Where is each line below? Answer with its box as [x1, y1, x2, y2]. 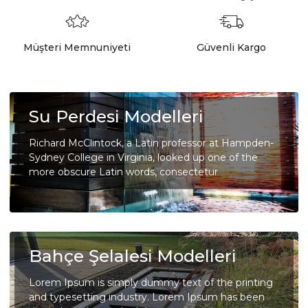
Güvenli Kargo [196, 41, 266, 54]
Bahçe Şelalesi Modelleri [29, 245, 236, 267]
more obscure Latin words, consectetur [29, 166, 218, 179]
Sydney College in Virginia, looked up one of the [29, 151, 258, 164]
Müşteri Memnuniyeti [23, 41, 131, 54]
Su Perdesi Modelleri [29, 106, 203, 127]
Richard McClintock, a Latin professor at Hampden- [29, 137, 274, 150]
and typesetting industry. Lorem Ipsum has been [29, 291, 265, 304]
